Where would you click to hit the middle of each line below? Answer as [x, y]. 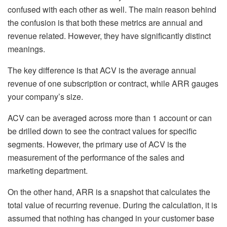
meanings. [26, 49]
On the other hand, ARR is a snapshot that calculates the [109, 192]
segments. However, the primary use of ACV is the [97, 144]
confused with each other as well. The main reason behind [112, 9]
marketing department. [48, 170]
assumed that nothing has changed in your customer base [111, 218]
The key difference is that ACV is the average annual [102, 70]
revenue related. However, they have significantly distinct [109, 35]
